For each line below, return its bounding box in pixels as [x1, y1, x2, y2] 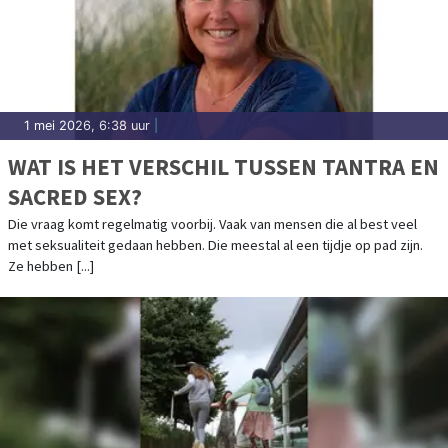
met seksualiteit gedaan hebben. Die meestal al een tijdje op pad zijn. [8, 235, 423, 254]
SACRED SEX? [8, 181, 142, 211]
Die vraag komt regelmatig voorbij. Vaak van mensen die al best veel [8, 214, 417, 233]
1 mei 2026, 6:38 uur [24, 117, 150, 133]
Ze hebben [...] [8, 256, 94, 275]
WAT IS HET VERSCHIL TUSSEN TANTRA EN [8, 151, 439, 181]
